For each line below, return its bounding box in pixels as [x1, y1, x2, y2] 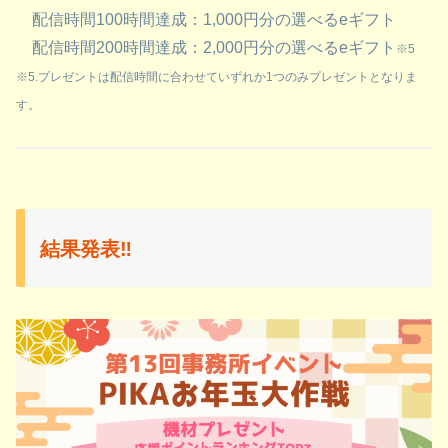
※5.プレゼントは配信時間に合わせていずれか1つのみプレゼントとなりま [16, 70, 417, 85]
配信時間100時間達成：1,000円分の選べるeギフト [16, 11, 396, 29]
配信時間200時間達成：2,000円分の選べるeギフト [16, 39, 396, 57]
